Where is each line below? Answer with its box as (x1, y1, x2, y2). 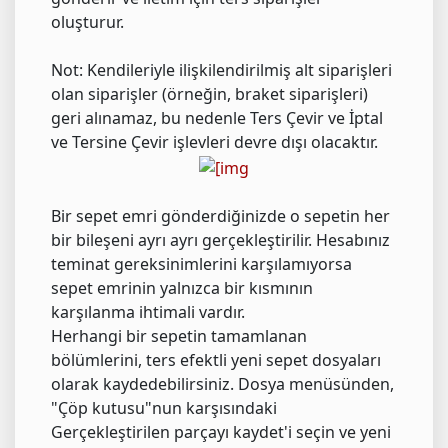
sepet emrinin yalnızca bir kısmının (51, 277, 313, 300)
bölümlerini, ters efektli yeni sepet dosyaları (51, 349, 381, 372)
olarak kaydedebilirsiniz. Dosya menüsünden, (51, 373, 394, 396)
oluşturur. (51, 11, 124, 34)
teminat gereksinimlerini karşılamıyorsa (51, 253, 352, 276)
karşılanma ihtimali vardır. (51, 301, 245, 324)
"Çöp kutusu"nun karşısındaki (51, 397, 277, 420)
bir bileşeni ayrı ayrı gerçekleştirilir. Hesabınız (51, 229, 390, 252)
